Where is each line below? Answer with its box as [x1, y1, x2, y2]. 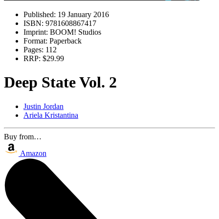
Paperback [47, 37, 82, 45]
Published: [23, 10, 56, 19]
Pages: [23, 45, 44, 54]
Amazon [20, 149, 46, 157]
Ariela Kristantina [23, 110, 78, 119]
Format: [23, 37, 47, 45]
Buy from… [4, 132, 42, 141]
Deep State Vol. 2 [4, 73, 117, 91]
